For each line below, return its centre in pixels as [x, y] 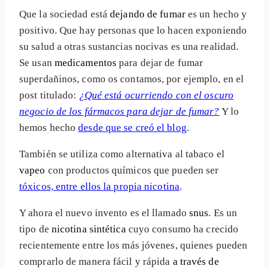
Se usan [37, 63]
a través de [195, 262]
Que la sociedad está [65, 14]
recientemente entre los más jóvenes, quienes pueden [134, 246]
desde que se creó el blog [132, 128]
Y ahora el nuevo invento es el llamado [104, 213]
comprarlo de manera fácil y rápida [95, 262]
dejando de [134, 14]
